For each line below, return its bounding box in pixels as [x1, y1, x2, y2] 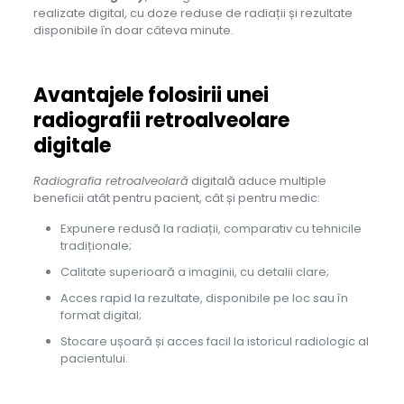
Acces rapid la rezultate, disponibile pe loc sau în [60, 289, 348, 308]
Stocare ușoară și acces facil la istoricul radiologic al [60, 333, 369, 351]
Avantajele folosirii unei [32, 81, 269, 110]
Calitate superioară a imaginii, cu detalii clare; [60, 263, 329, 281]
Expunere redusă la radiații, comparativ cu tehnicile [60, 220, 362, 238]
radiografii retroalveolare [32, 106, 289, 135]
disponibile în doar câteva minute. [32, 22, 234, 40]
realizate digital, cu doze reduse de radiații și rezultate [32, 5, 353, 23]
